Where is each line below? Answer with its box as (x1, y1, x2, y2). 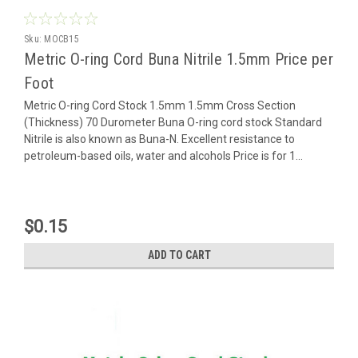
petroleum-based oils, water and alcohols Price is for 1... (24, 149, 303, 162)
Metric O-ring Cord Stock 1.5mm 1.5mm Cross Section (24, 98, 296, 112)
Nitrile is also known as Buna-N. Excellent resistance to (24, 132, 295, 145)
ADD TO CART (147, 248, 211, 261)
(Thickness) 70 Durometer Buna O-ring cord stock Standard (24, 115, 322, 129)
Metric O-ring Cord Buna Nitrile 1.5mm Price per (24, 49, 333, 69)
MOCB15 (44, 33, 79, 45)
